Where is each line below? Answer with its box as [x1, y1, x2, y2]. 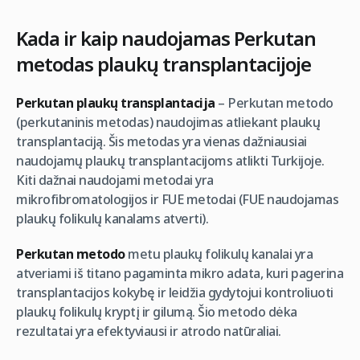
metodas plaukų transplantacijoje [16, 51, 311, 77]
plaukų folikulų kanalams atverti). [16, 210, 208, 227]
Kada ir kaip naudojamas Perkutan [16, 25, 316, 51]
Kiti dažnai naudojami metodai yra [16, 171, 214, 189]
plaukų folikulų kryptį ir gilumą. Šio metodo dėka [16, 303, 297, 321]
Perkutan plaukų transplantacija [16, 94, 215, 112]
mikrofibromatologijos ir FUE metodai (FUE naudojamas [16, 190, 338, 208]
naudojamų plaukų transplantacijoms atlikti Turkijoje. [16, 152, 325, 170]
